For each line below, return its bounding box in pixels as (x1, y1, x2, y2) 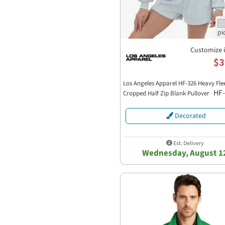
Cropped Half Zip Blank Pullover (123, 88, 211, 98)
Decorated (173, 111, 206, 122)
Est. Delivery (172, 139, 204, 148)
